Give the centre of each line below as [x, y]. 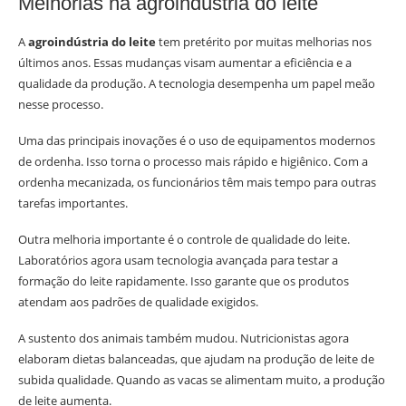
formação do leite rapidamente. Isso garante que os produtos [184, 281]
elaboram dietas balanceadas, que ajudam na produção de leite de [196, 359]
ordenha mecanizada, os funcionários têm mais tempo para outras [197, 183]
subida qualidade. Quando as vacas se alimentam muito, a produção [202, 380]
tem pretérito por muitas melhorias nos [264, 42]
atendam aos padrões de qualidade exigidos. [138, 302]
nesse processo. [61, 105]
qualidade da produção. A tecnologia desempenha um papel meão [197, 84]
